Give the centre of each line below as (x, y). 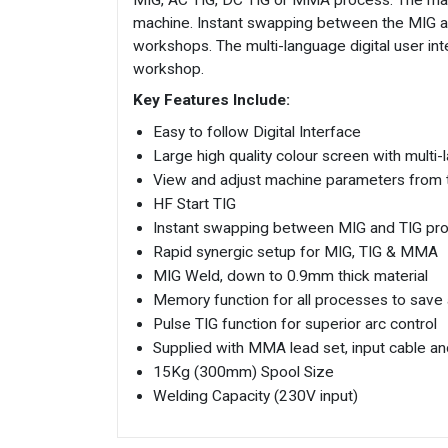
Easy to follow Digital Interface (257, 132)
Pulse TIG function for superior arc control (295, 324)
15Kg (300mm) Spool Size (243, 372)
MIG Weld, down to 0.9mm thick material (290, 276)
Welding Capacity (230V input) (255, 396)
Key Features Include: (211, 100)
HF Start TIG (194, 204)
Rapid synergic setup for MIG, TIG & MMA (295, 252)
